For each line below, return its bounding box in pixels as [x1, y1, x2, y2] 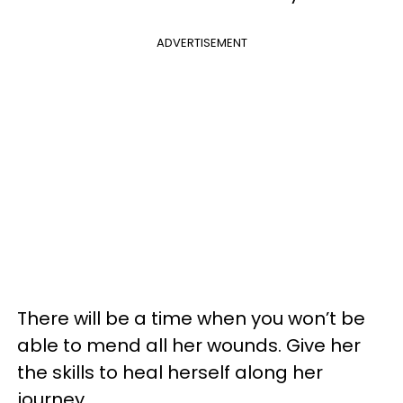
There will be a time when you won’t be [17, 306, 365, 331]
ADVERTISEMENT [156, 34, 247, 51]
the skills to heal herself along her [17, 360, 323, 385]
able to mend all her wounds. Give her [17, 333, 361, 358]
